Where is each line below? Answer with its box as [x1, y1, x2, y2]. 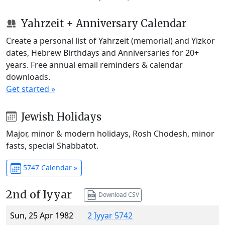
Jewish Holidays [18, 110, 101, 123]
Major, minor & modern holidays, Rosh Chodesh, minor [6, 128, 214, 140]
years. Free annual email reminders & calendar [6, 59, 183, 70]
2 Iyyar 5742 [87, 210, 133, 221]
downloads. [6, 71, 50, 82]
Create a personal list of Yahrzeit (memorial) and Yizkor [6, 35, 215, 46]
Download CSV [96, 190, 139, 199]
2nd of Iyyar [6, 188, 72, 202]
